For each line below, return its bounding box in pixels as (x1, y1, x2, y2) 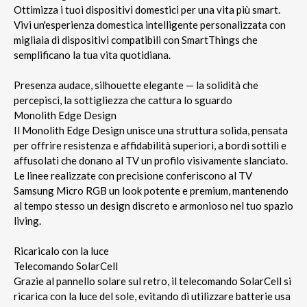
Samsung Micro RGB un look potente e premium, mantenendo (14, 184, 288, 197)
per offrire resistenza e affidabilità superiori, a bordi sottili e (14, 138, 286, 151)
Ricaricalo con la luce (14, 244, 109, 257)
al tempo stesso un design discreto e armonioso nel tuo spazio (14, 199, 293, 212)
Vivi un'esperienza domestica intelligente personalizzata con (14, 18, 286, 31)
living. (14, 214, 41, 227)
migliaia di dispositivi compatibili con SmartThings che (14, 33, 258, 46)
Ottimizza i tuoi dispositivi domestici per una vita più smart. (14, 3, 280, 16)
